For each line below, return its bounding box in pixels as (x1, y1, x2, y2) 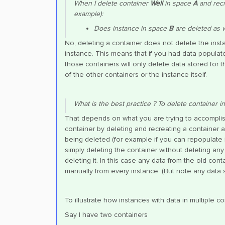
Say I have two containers (65, 210, 148, 219)
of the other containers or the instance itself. (65, 70, 207, 79)
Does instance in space (94, 24, 169, 33)
